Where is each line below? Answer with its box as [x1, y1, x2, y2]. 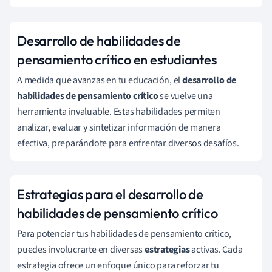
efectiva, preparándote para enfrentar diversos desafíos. [17, 136, 239, 150]
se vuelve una [158, 89, 213, 103]
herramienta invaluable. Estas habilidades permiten [17, 104, 220, 118]
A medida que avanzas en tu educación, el [17, 73, 182, 87]
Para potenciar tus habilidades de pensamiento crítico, [17, 226, 232, 240]
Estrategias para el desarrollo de [17, 185, 203, 203]
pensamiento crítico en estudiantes [17, 50, 217, 68]
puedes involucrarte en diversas [17, 242, 144, 256]
